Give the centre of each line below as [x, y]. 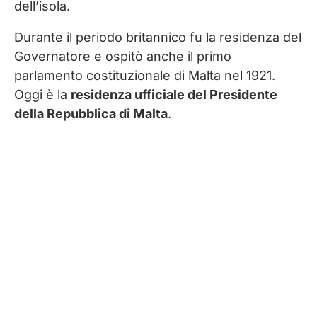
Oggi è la [42, 95]
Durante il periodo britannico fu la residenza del [158, 38]
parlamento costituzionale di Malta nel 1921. [145, 76]
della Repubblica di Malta [91, 114]
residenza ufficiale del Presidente [174, 95]
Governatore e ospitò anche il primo [123, 57]
